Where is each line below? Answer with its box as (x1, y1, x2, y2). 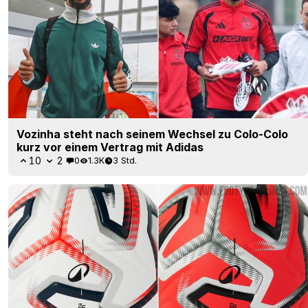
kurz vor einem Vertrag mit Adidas (16, 140, 203, 154)
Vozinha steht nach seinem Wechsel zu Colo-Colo (16, 126, 288, 141)
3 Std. (113, 155, 137, 166)
